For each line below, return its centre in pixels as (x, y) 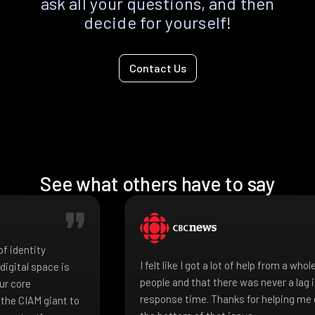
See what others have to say (157, 183)
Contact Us (157, 67)
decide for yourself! (157, 22)
